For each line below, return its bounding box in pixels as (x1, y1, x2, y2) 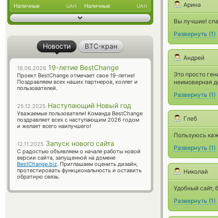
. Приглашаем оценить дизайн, (57, 161, 138, 167)
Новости (43, 42, 71, 50)
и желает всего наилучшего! (17, 123, 91, 129)
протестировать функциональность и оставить (17, 167, 142, 174)
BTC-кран (85, 42, 117, 50)
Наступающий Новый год (46, 101, 131, 109)
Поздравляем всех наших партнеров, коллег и (17, 78, 138, 85)
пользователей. (17, 85, 57, 91)
